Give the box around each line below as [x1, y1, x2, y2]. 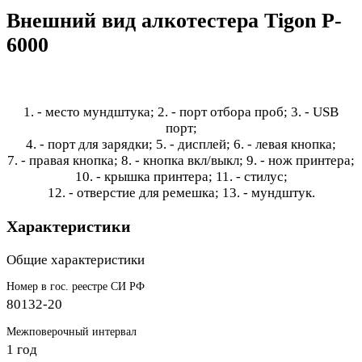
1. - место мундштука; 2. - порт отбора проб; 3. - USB [23, 104, 339, 120]
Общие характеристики [6, 251, 145, 267]
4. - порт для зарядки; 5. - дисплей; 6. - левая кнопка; [26, 137, 336, 153]
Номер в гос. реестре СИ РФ [6, 280, 145, 293]
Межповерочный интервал [6, 325, 137, 338]
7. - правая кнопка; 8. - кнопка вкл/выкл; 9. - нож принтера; [7, 153, 355, 169]
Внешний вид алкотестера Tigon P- [6, 9, 342, 32]
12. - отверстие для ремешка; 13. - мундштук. [47, 185, 315, 201]
